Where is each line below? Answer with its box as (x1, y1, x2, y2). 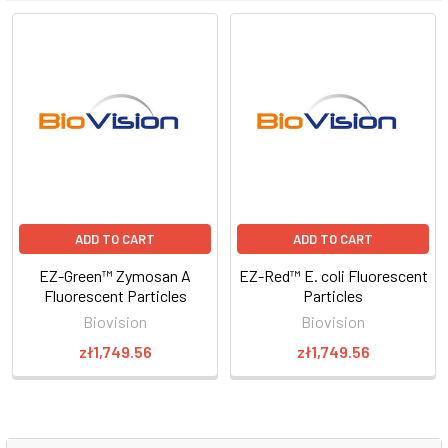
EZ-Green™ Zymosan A (39, 265, 191, 285)
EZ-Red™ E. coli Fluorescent (238, 265, 428, 285)
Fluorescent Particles (43, 285, 187, 305)
